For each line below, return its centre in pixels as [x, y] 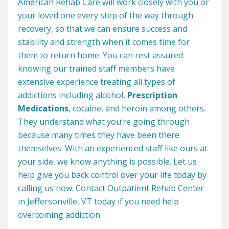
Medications [43, 109]
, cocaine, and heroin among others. [137, 109]
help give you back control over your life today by [112, 175]
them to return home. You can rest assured [100, 55]
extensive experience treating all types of [97, 82]
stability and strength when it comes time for [104, 42]
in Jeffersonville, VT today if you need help [98, 202]
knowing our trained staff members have [96, 69]
